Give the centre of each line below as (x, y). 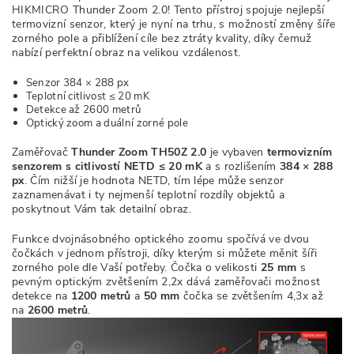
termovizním (300, 152)
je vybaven (237, 152)
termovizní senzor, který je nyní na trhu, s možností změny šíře (174, 24)
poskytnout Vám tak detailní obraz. (102, 209)
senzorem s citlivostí (66, 166)
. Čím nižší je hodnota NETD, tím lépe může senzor (154, 181)
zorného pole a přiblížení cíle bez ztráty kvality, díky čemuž (162, 38)
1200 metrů (103, 296)
